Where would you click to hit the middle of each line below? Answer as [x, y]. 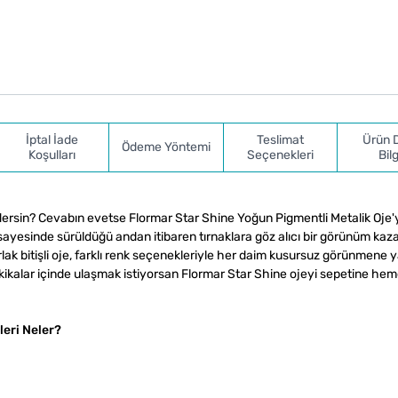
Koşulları [52, 155]
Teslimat [281, 139]
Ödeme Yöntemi [166, 147]
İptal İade [52, 139]
